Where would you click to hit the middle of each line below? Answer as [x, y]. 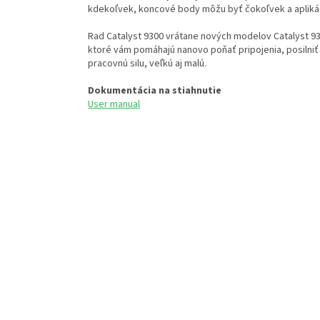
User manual [114, 105]
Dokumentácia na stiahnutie [155, 91]
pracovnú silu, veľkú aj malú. [147, 64]
